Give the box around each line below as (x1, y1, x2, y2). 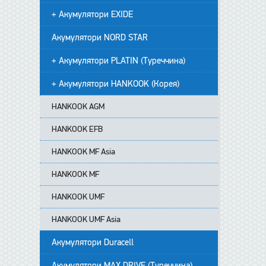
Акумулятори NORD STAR (52, 32, 148, 43)
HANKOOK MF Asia (52, 147, 116, 157)
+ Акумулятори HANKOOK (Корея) (52, 78, 180, 89)
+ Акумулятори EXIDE (52, 9, 134, 20)
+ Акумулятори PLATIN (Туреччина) (52, 55, 186, 66)
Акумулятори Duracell (52, 237, 134, 248)
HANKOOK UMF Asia (52, 214, 121, 224)
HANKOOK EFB (52, 124, 103, 134)
